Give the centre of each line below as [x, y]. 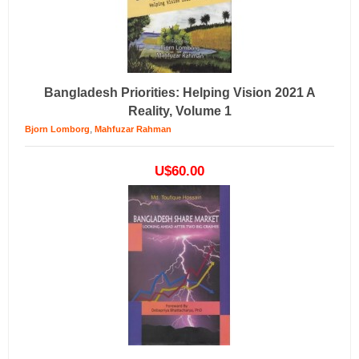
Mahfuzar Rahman [133, 129]
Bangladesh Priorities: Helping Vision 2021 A [179, 93]
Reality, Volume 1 [179, 111]
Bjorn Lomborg [57, 129]
